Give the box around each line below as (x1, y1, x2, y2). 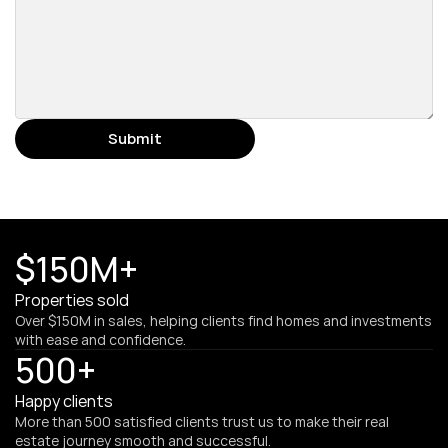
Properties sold (15, 289, 129, 311)
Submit (108, 128, 162, 149)
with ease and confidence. (15, 330, 186, 349)
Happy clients (15, 390, 113, 412)
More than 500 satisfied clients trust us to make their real (15, 412, 389, 431)
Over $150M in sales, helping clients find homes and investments (15, 311, 432, 330)
